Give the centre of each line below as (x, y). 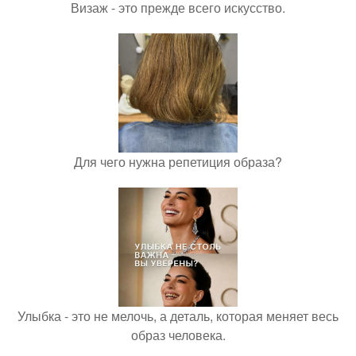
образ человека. (178, 335)
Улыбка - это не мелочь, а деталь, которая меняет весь (178, 315)
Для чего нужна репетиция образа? (178, 161)
